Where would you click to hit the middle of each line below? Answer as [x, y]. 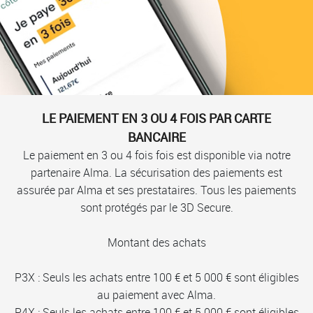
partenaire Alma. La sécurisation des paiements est [156, 173]
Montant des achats [156, 243]
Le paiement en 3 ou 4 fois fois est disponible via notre [156, 155]
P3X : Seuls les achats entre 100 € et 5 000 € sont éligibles [156, 278]
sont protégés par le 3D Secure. [156, 208]
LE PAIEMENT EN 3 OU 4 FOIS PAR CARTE [156, 118]
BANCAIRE [156, 137]
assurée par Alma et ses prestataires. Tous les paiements [156, 190]
